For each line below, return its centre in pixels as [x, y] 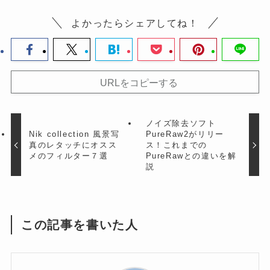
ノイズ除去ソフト [181, 123]
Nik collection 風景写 [74, 134]
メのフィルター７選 [69, 155]
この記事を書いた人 [80, 224]
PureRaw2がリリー [185, 134]
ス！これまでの [176, 145]
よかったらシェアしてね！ [135, 23]
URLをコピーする [139, 82]
